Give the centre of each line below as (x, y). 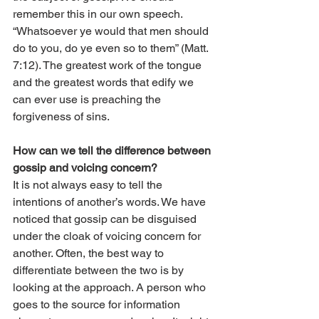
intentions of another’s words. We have (111, 202)
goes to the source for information (98, 305)
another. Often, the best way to (90, 253)
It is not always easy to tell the (89, 185)
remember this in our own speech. (99, 14)
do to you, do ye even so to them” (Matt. (112, 48)
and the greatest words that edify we (105, 83)
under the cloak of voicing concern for (108, 236)
